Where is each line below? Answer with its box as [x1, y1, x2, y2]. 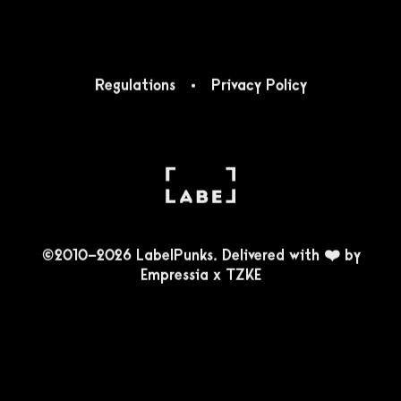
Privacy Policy [210, 76, 307, 95]
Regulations [94, 76, 175, 95]
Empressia [140, 266, 209, 285]
